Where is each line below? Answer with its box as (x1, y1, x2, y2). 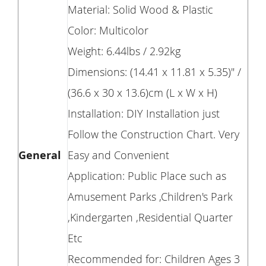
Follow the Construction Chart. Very (68, 126, 239, 141)
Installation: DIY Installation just (68, 106, 220, 121)
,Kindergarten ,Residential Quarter (68, 210, 233, 224)
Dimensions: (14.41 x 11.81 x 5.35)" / (68, 64, 241, 79)
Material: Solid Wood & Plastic (68, 2, 213, 17)
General (18, 147, 61, 163)
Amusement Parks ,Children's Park (68, 189, 233, 204)
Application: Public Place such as (68, 168, 226, 183)
